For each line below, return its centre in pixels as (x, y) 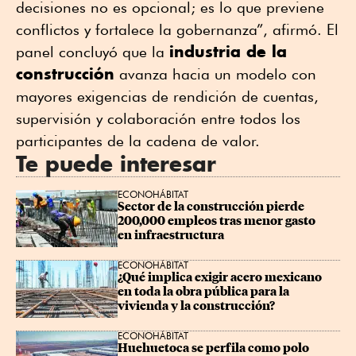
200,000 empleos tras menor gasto (218, 221)
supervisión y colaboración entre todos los (158, 119)
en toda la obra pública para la (205, 292)
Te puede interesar (116, 164)
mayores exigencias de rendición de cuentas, (167, 97)
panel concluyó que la (93, 52)
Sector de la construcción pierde (212, 207)
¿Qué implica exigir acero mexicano (221, 278)
